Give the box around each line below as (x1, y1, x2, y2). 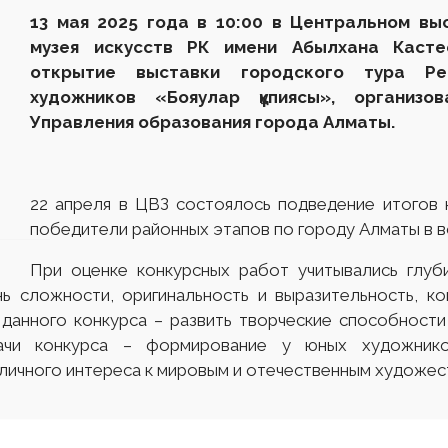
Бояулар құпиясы (167, 87, 320, 107)
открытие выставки (30, 62, 221, 82)
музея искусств (30, 37, 188, 57)
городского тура (220, 62, 406, 82)
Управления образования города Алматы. (30, 112, 395, 132)
